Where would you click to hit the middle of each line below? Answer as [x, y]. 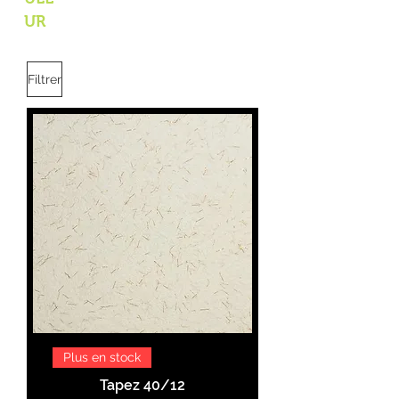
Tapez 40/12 [142, 386]
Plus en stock [102, 358]
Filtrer [45, 79]
